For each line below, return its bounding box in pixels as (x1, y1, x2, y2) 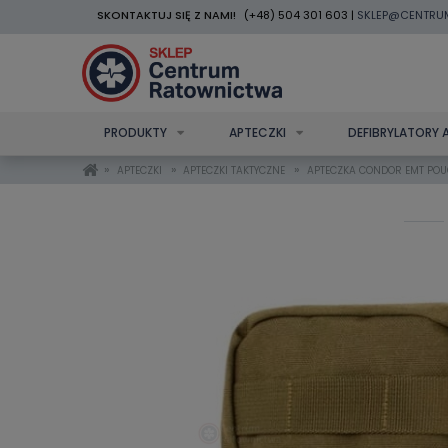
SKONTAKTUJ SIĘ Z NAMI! (97, 7, 236, 23)
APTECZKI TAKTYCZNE (183, 163, 286, 178)
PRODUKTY (104, 124, 167, 141)
